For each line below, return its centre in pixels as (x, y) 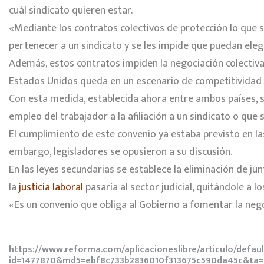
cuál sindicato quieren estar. (71, 11)
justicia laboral (51, 188)
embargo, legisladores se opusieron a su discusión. (121, 152)
